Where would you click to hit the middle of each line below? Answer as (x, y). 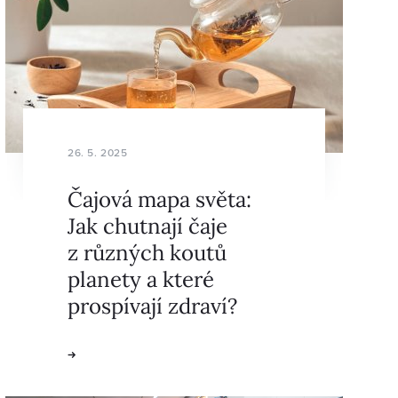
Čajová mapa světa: (159, 198)
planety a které (141, 278)
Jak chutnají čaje (147, 225)
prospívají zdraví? (152, 305)
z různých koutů (147, 251)
